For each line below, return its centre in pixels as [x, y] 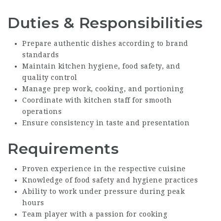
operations [42, 111]
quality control [50, 77]
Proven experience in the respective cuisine [104, 169]
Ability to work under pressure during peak [103, 192]
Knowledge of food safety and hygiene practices [110, 180]
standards [41, 55]
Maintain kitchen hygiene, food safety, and [101, 66]
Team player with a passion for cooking [95, 214]
